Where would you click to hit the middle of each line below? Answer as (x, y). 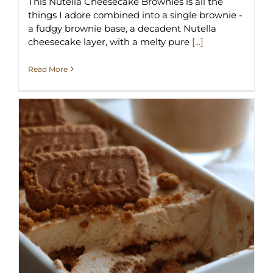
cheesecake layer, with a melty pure (110, 41)
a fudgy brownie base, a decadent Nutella (122, 28)
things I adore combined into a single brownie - (135, 15)
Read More (48, 69)
